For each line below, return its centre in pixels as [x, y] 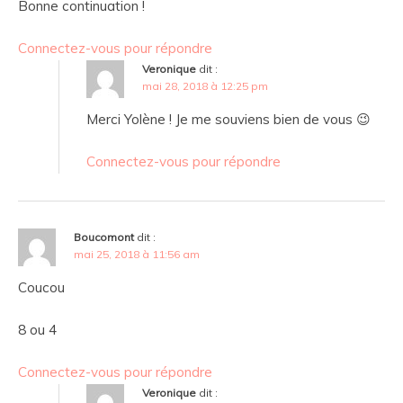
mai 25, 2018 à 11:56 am [137, 255]
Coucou [41, 288]
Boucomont [104, 237]
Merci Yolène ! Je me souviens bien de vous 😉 [228, 120]
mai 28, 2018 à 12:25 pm [205, 86]
